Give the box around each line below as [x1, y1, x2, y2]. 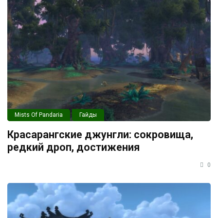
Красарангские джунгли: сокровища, [7, 128, 193, 141]
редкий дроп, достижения [7, 141, 140, 154]
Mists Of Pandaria [15, 111, 63, 119]
